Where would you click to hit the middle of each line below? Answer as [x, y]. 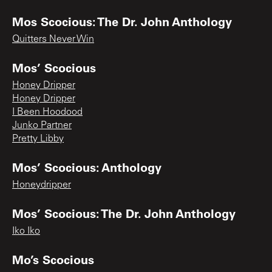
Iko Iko [26, 231]
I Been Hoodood [47, 112]
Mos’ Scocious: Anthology [87, 167]
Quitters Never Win [53, 39]
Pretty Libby [38, 139]
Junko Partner [42, 125]
